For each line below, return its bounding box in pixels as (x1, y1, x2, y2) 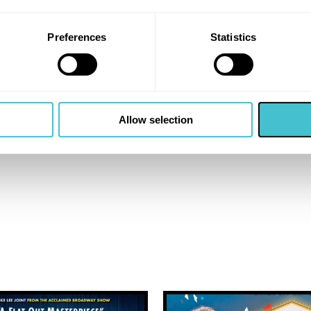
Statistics (210, 31, 256, 43)
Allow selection (118, 114, 193, 126)
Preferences (47, 31, 107, 43)
